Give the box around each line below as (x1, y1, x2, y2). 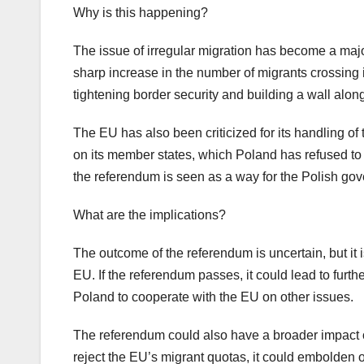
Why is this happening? (73, 6, 208, 20)
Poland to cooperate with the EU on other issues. (73, 290, 353, 305)
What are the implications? (73, 208, 226, 223)
